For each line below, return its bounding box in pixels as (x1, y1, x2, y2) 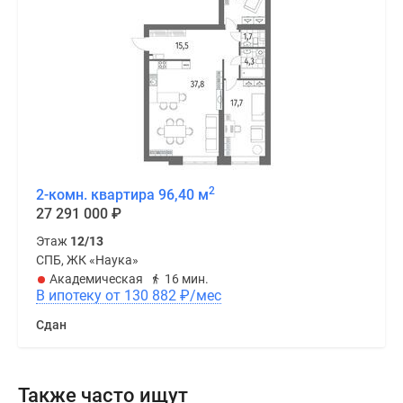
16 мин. (165, 272, 209, 287)
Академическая (49, 272, 143, 287)
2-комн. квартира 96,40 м (36, 186, 209, 204)
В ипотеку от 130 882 (124, 287, 180, 305)
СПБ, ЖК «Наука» (36, 253, 139, 268)
